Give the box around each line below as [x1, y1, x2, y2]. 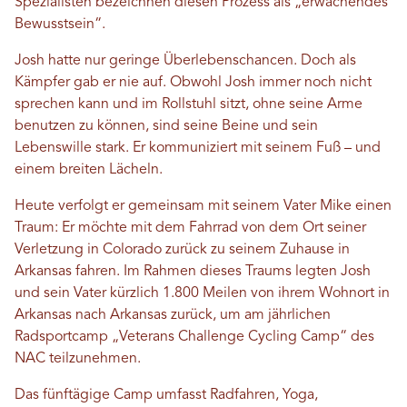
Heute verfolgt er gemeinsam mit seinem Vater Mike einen [15, 199, 392, 214]
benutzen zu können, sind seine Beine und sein [15, 119, 318, 134]
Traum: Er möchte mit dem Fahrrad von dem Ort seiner [15, 221, 366, 236]
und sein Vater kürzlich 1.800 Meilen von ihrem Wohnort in [15, 286, 390, 302]
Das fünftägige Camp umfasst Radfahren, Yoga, [15, 388, 318, 403]
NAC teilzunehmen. [15, 352, 148, 367]
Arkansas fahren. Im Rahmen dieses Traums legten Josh [15, 264, 371, 280]
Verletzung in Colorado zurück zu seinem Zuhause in [15, 243, 350, 258]
